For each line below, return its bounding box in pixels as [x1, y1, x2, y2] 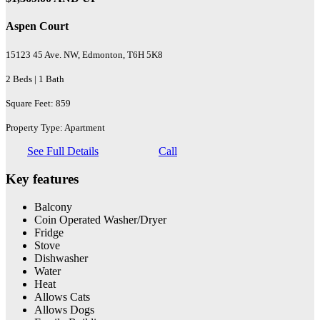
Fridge [34, 226, 64, 239]
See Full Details [27, 145, 99, 158]
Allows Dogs [34, 303, 94, 316]
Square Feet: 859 [6, 98, 71, 109]
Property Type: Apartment [6, 122, 105, 134]
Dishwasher [34, 251, 88, 264]
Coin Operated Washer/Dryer [34, 213, 166, 226]
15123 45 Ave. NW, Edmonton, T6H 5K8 [6, 49, 163, 61]
